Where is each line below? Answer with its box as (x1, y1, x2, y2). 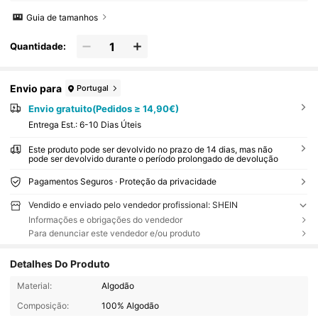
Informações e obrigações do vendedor (28, 214, 182, 225)
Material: (16, 280, 52, 291)
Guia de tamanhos (26, 11, 99, 23)
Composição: (16, 300, 69, 312)
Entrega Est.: (28, 119, 79, 131)
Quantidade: (10, 40, 67, 53)
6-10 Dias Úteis (79, 119, 141, 131)
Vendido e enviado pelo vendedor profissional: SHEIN (28, 199, 238, 211)
